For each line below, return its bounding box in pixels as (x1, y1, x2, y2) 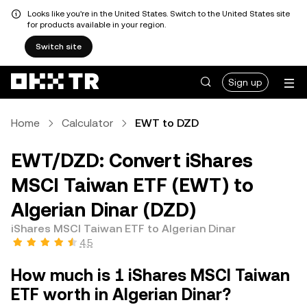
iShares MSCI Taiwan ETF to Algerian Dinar (11, 222, 236, 235)
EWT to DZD (135, 116, 199, 130)
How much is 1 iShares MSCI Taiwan (11, 266, 290, 285)
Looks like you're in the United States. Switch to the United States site (27, 9, 290, 19)
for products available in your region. (27, 20, 166, 29)
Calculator (62, 116, 113, 130)
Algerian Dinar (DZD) (11, 199, 196, 221)
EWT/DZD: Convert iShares (11, 149, 253, 171)
